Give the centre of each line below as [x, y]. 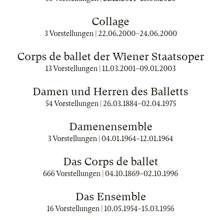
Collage [110, 21]
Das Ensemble [110, 197]
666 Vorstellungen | [74, 174]
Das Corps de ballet [110, 162]
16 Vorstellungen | [75, 209]
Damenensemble [110, 127]
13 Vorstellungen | [74, 69]
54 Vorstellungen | [74, 104]
